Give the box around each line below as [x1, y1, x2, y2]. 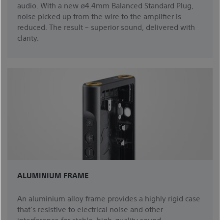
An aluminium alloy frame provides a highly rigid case [17, 193, 200, 203]
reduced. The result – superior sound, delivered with [17, 22, 195, 32]
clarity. [17, 33, 39, 43]
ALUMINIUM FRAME [17, 170, 88, 180]
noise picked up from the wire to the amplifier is [17, 11, 181, 21]
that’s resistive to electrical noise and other [17, 204, 163, 214]
